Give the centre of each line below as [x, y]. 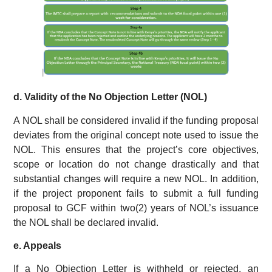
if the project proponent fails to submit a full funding [136, 193]
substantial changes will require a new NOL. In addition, [136, 178]
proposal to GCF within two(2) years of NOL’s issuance [136, 208]
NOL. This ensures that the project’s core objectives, [136, 149]
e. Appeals [39, 246]
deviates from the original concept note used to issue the [136, 135]
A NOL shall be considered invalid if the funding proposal [136, 120]
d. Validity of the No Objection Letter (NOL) [110, 97]
